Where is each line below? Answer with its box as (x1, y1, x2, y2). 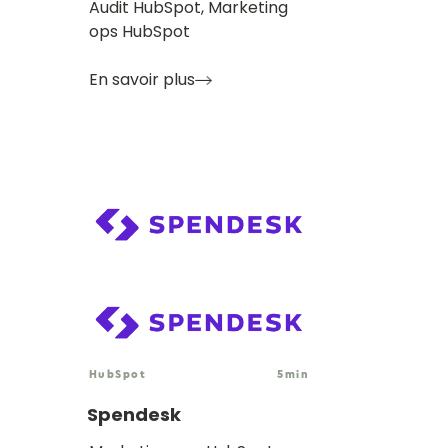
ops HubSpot (89, 19, 190, 43)
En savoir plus (89, 67, 195, 91)
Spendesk (87, 401, 181, 427)
